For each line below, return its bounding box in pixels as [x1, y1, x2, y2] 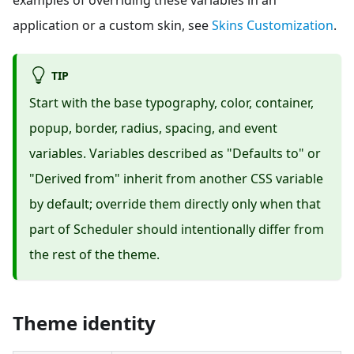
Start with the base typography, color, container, [29, 93, 314, 111]
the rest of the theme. [29, 245, 160, 263]
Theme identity [13, 309, 156, 336]
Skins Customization [212, 16, 333, 34]
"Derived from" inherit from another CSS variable [29, 169, 323, 187]
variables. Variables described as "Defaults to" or [29, 144, 321, 162]
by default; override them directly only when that [29, 194, 321, 213]
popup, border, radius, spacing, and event [29, 119, 277, 137]
